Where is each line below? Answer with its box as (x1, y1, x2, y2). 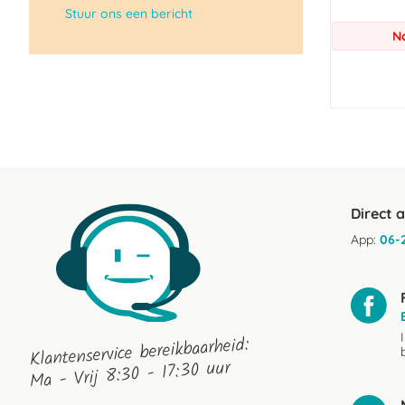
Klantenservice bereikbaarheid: (28, 331, 250, 376)
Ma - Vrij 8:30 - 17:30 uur (28, 353, 231, 398)
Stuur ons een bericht (65, 5, 193, 22)
